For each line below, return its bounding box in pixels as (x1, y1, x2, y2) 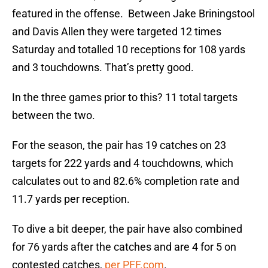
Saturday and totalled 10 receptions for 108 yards (12, 43, 245, 56)
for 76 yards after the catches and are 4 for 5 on (12, 240, 236, 254)
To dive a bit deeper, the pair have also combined (12, 223, 242, 236)
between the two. (12, 109, 95, 122)
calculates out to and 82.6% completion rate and (12, 175, 239, 188)
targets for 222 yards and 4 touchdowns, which (12, 157, 233, 170)
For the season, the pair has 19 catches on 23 (12, 139, 226, 152)
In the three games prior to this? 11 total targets (12, 91, 237, 104)
